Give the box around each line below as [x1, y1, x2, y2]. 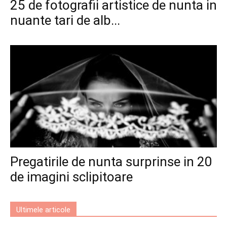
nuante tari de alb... [10, 13, 120, 28]
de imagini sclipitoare [10, 169, 133, 184]
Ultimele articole [16, 205, 70, 214]
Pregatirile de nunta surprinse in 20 [10, 154, 212, 169]
